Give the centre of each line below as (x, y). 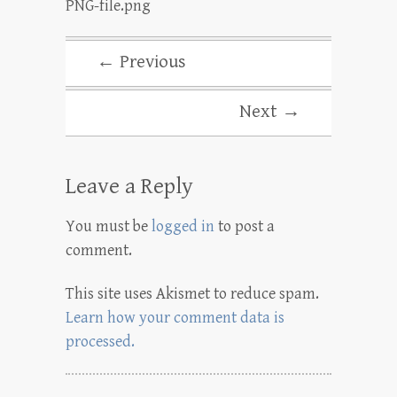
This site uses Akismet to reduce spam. (192, 293)
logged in (183, 226)
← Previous (141, 62)
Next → (270, 111)
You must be (109, 226)
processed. (100, 341)
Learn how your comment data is (175, 317)
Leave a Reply (129, 186)
